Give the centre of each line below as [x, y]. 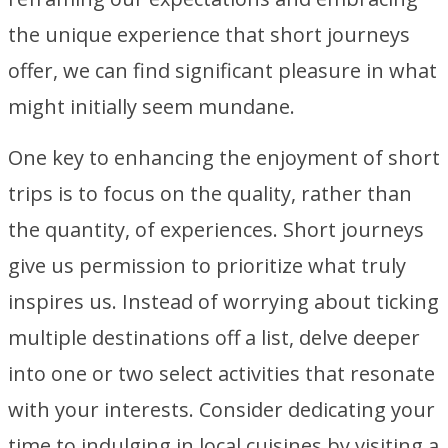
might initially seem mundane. [151, 106]
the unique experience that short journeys [209, 34]
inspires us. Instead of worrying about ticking [223, 301]
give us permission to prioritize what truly [207, 265]
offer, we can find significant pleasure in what [222, 70]
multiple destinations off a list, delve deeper [214, 337]
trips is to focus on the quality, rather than [210, 193]
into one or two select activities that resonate [221, 373]
